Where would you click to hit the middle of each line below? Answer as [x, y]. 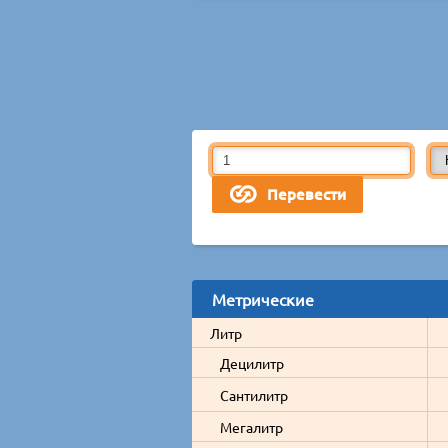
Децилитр [252, 362]
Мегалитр [251, 426]
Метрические [263, 298]
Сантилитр [254, 394]
